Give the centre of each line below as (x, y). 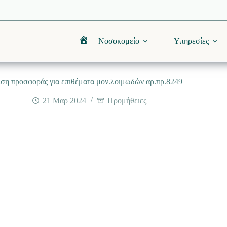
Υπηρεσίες (191, 41)
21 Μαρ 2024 (65, 101)
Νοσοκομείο (119, 41)
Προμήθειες (127, 101)
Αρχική (94, 45)
